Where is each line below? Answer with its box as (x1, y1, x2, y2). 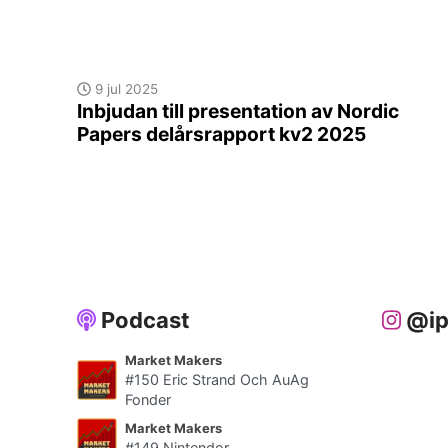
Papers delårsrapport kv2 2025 (77, 122, 366, 147)
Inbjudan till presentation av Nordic (77, 99, 399, 124)
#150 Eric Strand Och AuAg (125, 371, 309, 389)
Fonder (125, 391, 171, 409)
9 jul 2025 (90, 81, 158, 98)
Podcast (96, 307, 191, 334)
